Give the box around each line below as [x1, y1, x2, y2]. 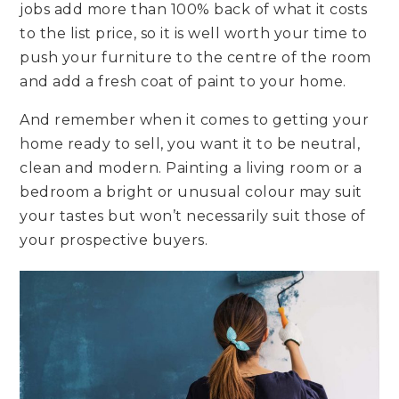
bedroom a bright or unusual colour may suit [20, 183, 362, 200]
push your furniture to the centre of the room [20, 48, 371, 66]
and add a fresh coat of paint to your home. [20, 72, 346, 90]
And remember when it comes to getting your [20, 110, 370, 128]
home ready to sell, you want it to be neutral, [20, 134, 361, 152]
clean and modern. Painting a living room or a [20, 159, 362, 176]
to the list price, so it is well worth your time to [20, 24, 368, 42]
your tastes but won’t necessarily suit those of [20, 207, 366, 224]
